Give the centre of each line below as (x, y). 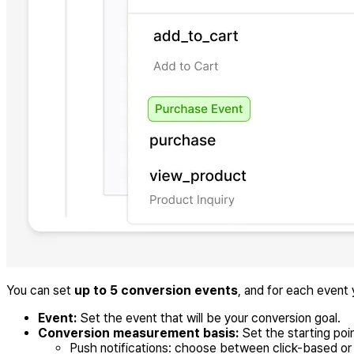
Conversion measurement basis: (138, 333)
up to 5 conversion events (156, 290)
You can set (40, 290)
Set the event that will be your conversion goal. (209, 318)
